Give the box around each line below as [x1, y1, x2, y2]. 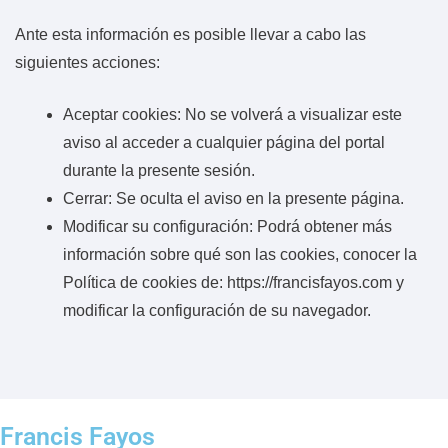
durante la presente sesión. [63, 161, 255, 179]
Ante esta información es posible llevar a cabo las [15, 25, 366, 43]
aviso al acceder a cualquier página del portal [63, 133, 385, 151]
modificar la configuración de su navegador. [63, 301, 371, 319]
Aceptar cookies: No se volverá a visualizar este [63, 105, 402, 123]
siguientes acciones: [15, 53, 160, 71]
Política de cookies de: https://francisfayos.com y [63, 273, 404, 291]
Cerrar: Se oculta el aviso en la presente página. [63, 189, 404, 207]
